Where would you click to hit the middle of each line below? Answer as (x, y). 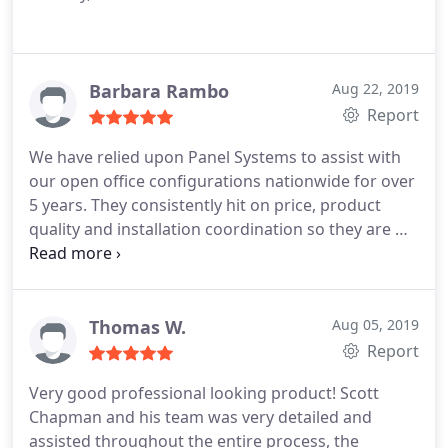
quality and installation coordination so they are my (223, 229)
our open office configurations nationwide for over (222, 181)
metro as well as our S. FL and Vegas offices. (195, 277)
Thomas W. (137, 327)
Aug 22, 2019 (375, 88)
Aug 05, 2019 (375, 324)
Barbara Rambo (159, 91)
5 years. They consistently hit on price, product (205, 205)
